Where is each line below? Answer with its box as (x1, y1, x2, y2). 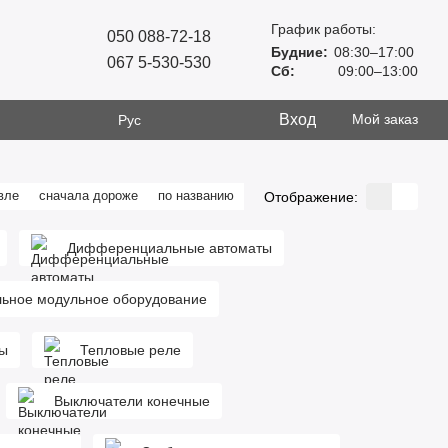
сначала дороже (39, 188, 138, 203)
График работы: (271, 20, 377, 37)
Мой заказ (352, 111, 418, 127)
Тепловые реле (80, 342, 181, 358)
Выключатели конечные (54, 393, 210, 409)
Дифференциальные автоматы (67, 240, 272, 256)
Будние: (271, 43, 333, 60)
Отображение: (264, 188, 358, 205)
